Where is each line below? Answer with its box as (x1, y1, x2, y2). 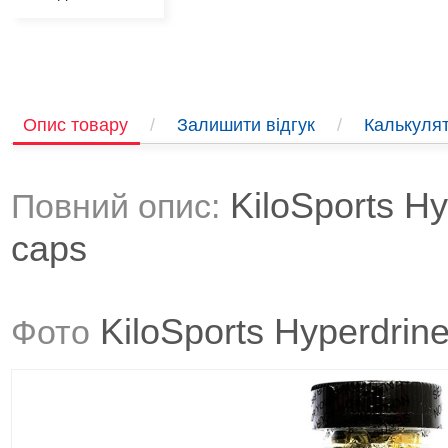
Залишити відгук (177, 115, 315, 135)
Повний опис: (11, 187, 220, 225)
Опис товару (23, 115, 128, 135)
